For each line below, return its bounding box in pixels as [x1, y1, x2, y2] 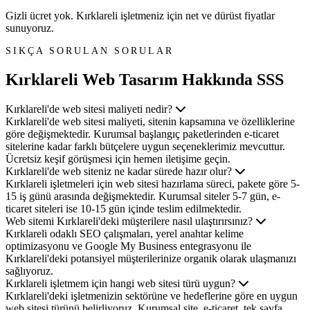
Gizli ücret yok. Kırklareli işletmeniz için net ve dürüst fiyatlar [6, 10, 275, 22]
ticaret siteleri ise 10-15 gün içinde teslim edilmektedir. [6, 203, 241, 215]
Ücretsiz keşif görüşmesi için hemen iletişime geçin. [6, 153, 230, 165]
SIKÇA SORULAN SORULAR [6, 46, 174, 57]
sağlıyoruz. [6, 265, 53, 277]
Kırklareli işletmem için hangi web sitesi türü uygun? [6, 277, 238, 290]
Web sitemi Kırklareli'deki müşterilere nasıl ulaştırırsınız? [6, 215, 255, 228]
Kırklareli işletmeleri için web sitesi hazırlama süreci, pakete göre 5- [6, 178, 300, 190]
